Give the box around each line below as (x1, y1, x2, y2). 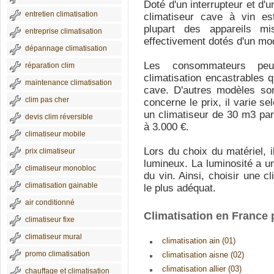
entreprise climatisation (25, 27, 102, 35)
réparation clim (25, 61, 75, 70)
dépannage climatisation (25, 44, 107, 53)
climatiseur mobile (25, 130, 86, 138)
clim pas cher (25, 95, 69, 104)
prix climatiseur (25, 147, 75, 155)
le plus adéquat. (144, 182, 216, 194)
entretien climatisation (25, 10, 98, 18)
